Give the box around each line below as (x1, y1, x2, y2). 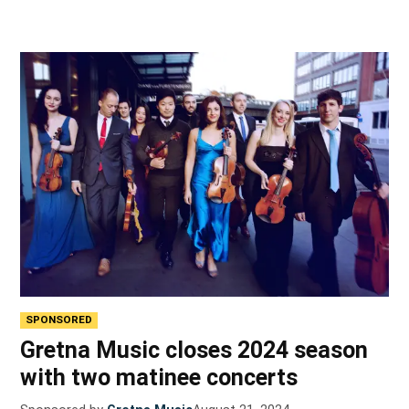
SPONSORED (26, 313, 93, 327)
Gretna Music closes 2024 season (20, 336, 369, 363)
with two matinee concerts (20, 363, 299, 391)
